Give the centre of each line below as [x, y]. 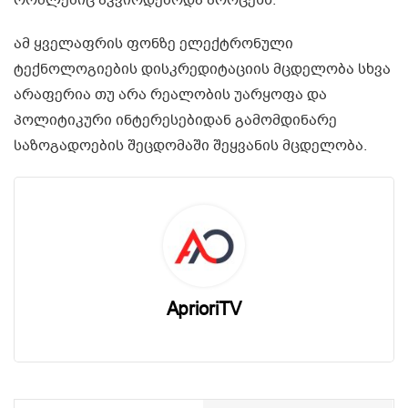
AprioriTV [204, 310]
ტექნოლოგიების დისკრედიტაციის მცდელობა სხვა [202, 70]
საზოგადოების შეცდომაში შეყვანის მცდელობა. [190, 146]
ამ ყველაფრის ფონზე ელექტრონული [153, 44]
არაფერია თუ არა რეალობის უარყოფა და [170, 95]
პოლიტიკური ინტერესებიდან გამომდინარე [175, 121]
